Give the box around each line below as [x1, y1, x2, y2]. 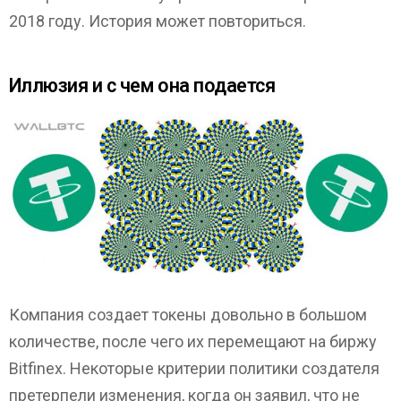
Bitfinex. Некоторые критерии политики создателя [9, 359, 380, 379]
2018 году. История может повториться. [9, 11, 306, 30]
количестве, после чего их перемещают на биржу [9, 332, 377, 352]
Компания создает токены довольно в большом [9, 305, 367, 325]
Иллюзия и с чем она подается [9, 72, 276, 98]
